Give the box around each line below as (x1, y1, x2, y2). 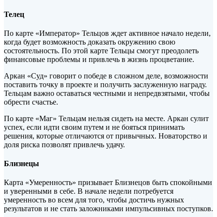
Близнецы (4, 159, 39, 168)
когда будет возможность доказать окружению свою (4, 37, 175, 46)
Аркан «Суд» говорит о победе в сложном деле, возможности (4, 71, 208, 80)
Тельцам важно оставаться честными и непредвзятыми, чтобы (4, 89, 210, 97)
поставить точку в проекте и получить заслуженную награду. (4, 80, 207, 89)
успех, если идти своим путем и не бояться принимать (4, 123, 185, 131)
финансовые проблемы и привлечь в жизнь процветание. (4, 55, 194, 63)
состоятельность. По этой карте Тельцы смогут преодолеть (4, 46, 199, 55)
